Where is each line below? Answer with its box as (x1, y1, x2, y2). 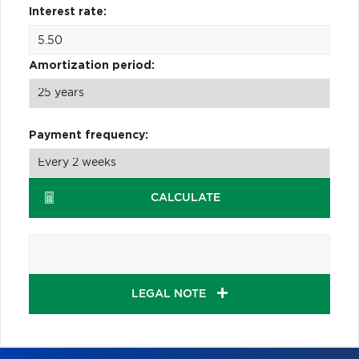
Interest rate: (29, 6, 107, 18)
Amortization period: (29, 59, 155, 71)
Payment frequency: (29, 129, 148, 141)
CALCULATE (151, 192, 221, 204)
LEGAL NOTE (131, 288, 209, 300)
